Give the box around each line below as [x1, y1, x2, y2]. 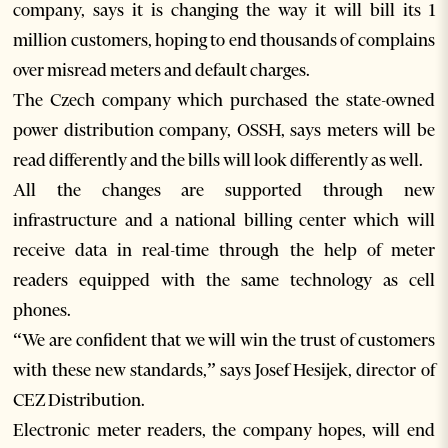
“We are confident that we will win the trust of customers [13, 329, 435, 352]
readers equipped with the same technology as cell [13, 269, 435, 292]
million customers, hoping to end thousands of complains [13, 29, 435, 52]
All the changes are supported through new [13, 179, 435, 202]
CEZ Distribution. [13, 389, 146, 412]
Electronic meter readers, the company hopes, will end [13, 419, 435, 442]
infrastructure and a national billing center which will [13, 209, 435, 232]
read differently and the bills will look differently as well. [13, 149, 424, 172]
